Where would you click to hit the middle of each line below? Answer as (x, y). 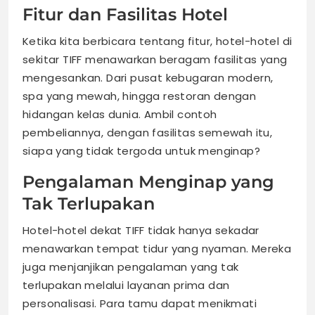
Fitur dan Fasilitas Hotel (125, 15)
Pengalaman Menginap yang (148, 182)
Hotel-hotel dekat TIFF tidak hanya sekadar (141, 231)
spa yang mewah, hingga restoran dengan (140, 96)
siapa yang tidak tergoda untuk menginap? (141, 151)
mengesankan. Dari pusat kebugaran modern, (148, 78)
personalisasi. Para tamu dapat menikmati (140, 304)
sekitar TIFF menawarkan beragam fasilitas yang (155, 60)
